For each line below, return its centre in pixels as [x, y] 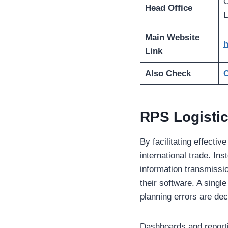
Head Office [168, 8]
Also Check [168, 74]
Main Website [172, 38]
